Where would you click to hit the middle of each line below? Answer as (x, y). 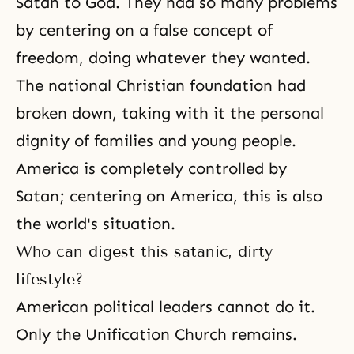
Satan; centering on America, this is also (169, 196)
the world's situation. (96, 224)
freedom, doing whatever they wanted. (163, 58)
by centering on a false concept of (144, 30)
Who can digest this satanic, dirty (144, 251)
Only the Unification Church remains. (156, 334)
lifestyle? (49, 279)
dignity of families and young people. (156, 141)
